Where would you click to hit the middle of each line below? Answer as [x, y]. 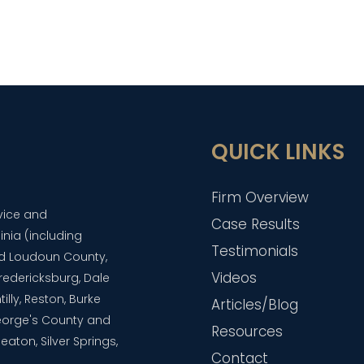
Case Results [256, 224]
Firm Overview [260, 197]
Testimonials [255, 251]
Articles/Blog [255, 305]
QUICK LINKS [278, 152]
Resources [247, 331]
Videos [234, 278]
